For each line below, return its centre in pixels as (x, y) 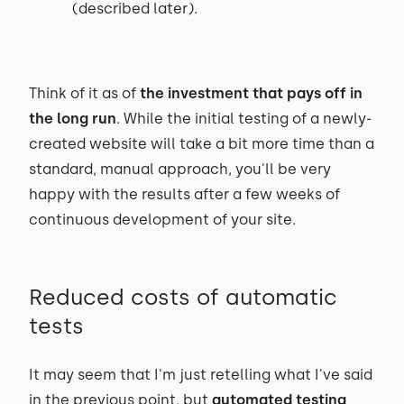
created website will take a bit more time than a (202, 144)
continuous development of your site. (162, 220)
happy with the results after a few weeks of (184, 194)
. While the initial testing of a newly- (244, 119)
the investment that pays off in (251, 93)
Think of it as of (84, 93)
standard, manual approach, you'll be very (180, 169)
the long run (73, 119)
